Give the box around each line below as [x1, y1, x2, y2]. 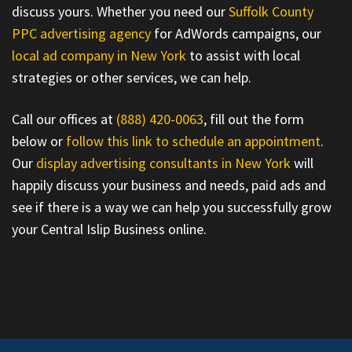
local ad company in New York [12, 46, 186, 64]
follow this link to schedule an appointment [66, 131, 321, 150]
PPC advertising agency [12, 24, 151, 42]
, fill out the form [203, 109, 304, 128]
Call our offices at [12, 109, 116, 128]
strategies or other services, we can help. [12, 68, 251, 86]
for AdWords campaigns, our [151, 24, 321, 42]
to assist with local [186, 46, 300, 64]
